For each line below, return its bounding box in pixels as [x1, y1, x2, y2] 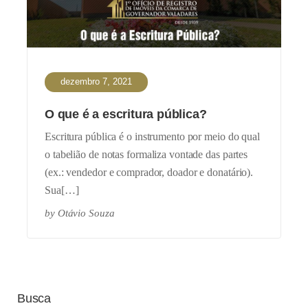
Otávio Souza [57, 208, 115, 219]
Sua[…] [45, 184, 79, 197]
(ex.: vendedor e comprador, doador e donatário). [45, 166, 254, 179]
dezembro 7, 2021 [60, 76, 132, 87]
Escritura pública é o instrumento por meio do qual [45, 131, 260, 143]
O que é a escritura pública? [45, 107, 207, 122]
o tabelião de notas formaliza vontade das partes [45, 148, 248, 161]
